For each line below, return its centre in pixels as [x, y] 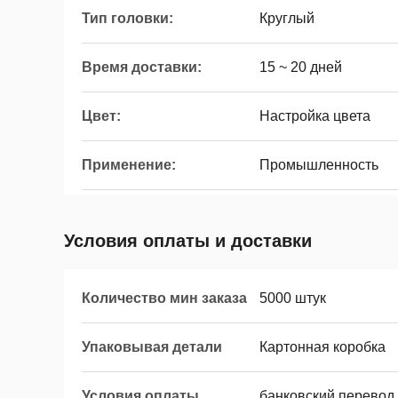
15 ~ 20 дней [301, 67]
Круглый [287, 18]
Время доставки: [142, 67]
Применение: [129, 165]
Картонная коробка [322, 347]
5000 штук [293, 298]
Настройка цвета [315, 116]
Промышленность [319, 165]
